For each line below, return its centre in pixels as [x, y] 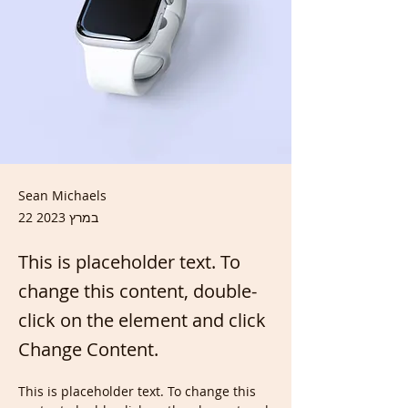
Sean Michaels [62, 195]
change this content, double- [138, 291]
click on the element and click [142, 320]
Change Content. [88, 349]
